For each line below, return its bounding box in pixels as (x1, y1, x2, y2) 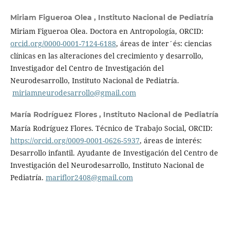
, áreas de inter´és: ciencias (116, 38, 212, 48)
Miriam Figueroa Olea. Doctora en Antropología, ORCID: (10, 26, 203, 36)
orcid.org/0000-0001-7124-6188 (10, 38, 116, 48)
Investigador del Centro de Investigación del (10, 63, 164, 73)
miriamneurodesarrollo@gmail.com (12, 87, 136, 98)
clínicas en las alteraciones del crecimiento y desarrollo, (10, 50, 203, 61)
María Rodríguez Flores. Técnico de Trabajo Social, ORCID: (10, 123, 213, 133)
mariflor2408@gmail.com (45, 172, 133, 182)
